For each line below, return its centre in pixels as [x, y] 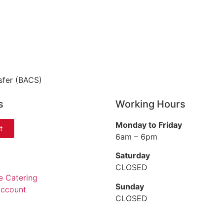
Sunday [130, 186]
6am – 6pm [136, 137]
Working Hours [150, 104]
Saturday [133, 156]
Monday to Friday [149, 125]
